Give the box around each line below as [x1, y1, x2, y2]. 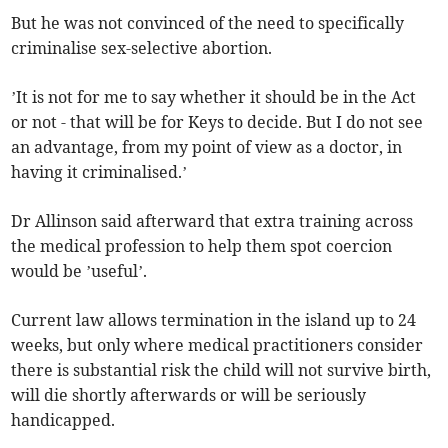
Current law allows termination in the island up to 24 [11, 310, 417, 331]
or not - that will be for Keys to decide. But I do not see [11, 112, 424, 133]
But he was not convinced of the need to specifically [11, 13, 405, 34]
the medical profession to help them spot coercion [11, 236, 393, 257]
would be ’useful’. [11, 261, 148, 282]
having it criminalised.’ [11, 162, 188, 183]
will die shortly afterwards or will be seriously [11, 385, 367, 406]
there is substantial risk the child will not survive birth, [11, 360, 432, 381]
